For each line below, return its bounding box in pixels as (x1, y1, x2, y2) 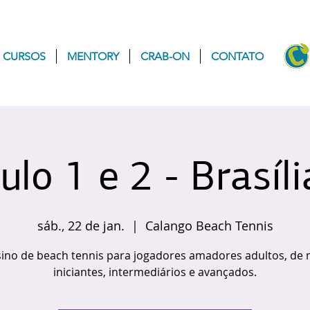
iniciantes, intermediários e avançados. (53, 264, 257, 280)
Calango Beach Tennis (145, 217, 273, 234)
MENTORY (66, 50, 119, 63)
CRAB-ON (140, 50, 190, 63)
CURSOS (2, 50, 46, 63)
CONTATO (210, 50, 264, 63)
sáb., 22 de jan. (37, 217, 125, 234)
